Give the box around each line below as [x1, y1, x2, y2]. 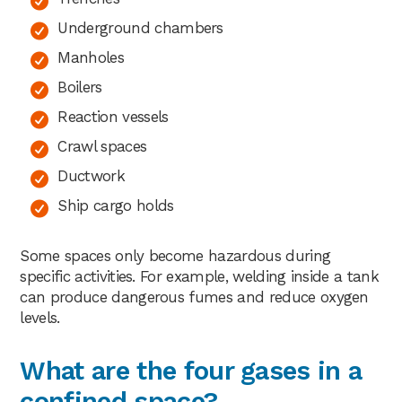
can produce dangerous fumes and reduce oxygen [20, 287, 369, 306]
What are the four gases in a [20, 354, 363, 386]
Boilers [57, 77, 102, 96]
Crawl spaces [57, 136, 147, 155]
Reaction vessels [57, 107, 169, 126]
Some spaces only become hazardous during [20, 246, 331, 265]
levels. [20, 308, 60, 327]
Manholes [57, 48, 124, 66]
